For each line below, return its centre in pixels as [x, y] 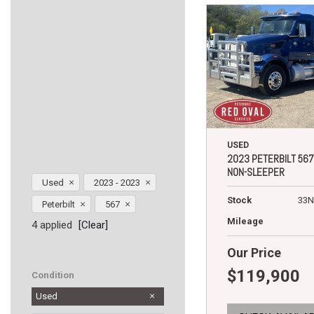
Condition [53, 275]
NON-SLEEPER [256, 172]
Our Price [254, 253]
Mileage [245, 221]
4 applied [52, 225]
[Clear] [93, 225]
